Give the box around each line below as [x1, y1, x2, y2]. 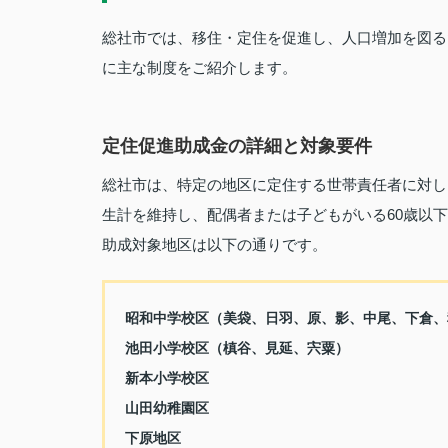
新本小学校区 [125, 370, 209, 386]
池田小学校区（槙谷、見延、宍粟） [125, 340, 349, 356]
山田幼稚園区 [125, 400, 209, 416]
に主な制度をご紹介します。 [102, 59, 297, 76]
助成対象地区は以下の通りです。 [102, 236, 327, 253]
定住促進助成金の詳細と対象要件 [102, 136, 372, 156]
